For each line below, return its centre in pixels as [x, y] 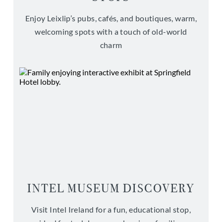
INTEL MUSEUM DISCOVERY [111, 188]
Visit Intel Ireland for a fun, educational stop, [111, 209]
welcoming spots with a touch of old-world [111, 31]
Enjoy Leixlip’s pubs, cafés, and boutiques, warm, [111, 18]
